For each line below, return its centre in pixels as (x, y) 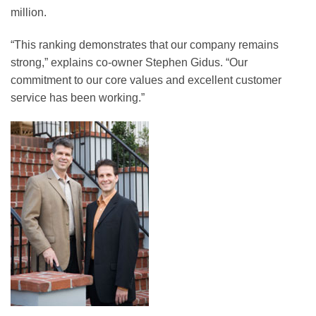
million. (29, 13)
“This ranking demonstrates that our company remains (145, 45)
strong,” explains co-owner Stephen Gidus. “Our (129, 63)
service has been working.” (78, 98)
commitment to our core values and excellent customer (146, 80)
